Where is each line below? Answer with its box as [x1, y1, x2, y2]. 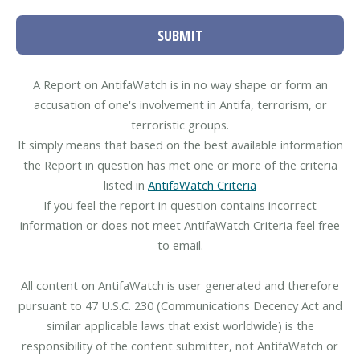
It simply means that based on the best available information [17, 137, 343, 153]
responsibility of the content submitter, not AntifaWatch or [22, 337, 338, 354]
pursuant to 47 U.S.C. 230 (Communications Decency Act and [18, 297, 342, 314]
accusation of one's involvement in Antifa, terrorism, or [33, 96, 327, 113]
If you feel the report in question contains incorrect [43, 197, 317, 214]
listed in [104, 177, 148, 194]
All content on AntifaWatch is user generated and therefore [21, 277, 339, 294]
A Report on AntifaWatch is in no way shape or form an [32, 76, 328, 93]
